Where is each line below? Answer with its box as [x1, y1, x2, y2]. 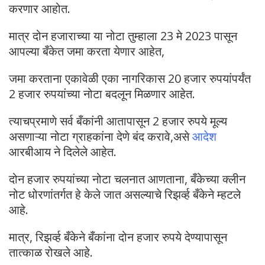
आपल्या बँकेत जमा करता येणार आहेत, [9, 43, 164, 59]
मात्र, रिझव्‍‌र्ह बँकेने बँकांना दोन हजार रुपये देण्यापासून [9, 228, 227, 245]
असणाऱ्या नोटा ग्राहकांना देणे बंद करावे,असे [9, 128, 192, 144]
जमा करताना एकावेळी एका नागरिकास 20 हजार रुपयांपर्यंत [9, 70, 251, 86]
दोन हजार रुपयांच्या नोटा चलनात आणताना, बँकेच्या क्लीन [9, 170, 245, 187]
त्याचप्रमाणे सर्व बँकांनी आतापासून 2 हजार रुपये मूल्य [9, 112, 227, 129]
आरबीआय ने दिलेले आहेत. [9, 143, 117, 160]
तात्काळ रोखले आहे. [9, 244, 93, 260]
